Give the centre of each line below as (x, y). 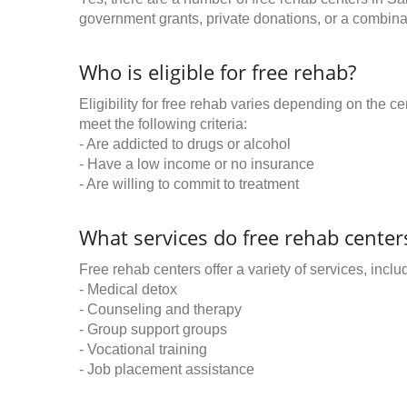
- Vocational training (143, 349)
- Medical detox (128, 289)
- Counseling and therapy (160, 309)
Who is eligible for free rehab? (218, 72)
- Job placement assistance (167, 369)
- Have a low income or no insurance (197, 164)
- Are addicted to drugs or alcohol (185, 144)
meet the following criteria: (163, 124)
